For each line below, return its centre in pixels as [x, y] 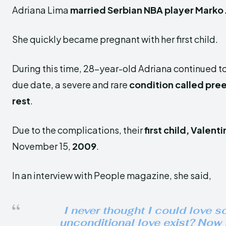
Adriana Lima [40, 10]
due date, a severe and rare [71, 84]
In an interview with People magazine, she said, [112, 175]
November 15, [41, 146]
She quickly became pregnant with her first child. [115, 39]
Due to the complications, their [78, 130]
